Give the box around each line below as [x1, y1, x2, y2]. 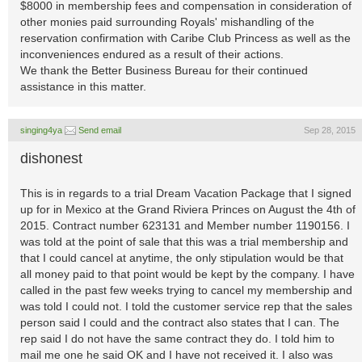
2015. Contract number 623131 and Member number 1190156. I [20, 219, 350, 232]
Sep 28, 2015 [304, 125, 356, 135]
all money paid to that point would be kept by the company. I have [20, 267, 355, 280]
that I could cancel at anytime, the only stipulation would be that [20, 251, 343, 264]
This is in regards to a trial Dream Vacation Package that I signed [20, 187, 351, 200]
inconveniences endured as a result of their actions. [20, 48, 284, 61]
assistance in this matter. [20, 80, 146, 93]
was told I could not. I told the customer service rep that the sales [20, 300, 352, 313]
